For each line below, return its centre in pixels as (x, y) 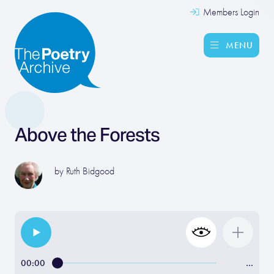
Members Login (230, 12)
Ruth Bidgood (90, 171)
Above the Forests (87, 135)
